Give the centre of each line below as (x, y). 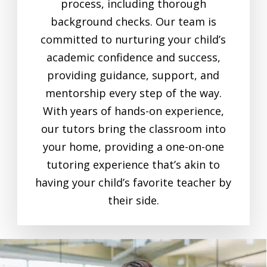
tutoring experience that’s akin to (133, 165)
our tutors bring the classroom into (133, 129)
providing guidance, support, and (133, 75)
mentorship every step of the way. (133, 93)
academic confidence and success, (133, 58)
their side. (133, 201)
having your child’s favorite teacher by (133, 183)
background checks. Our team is (133, 22)
